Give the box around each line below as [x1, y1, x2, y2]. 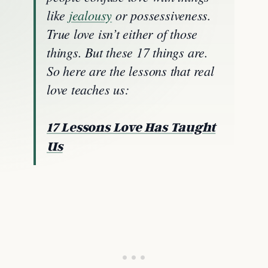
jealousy [68, 6, 112, 24]
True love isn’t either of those [47, 25, 198, 42]
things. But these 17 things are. [47, 43, 208, 61]
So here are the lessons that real [47, 62, 214, 80]
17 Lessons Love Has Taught [47, 119, 216, 135]
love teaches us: [47, 80, 129, 98]
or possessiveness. [112, 6, 211, 24]
